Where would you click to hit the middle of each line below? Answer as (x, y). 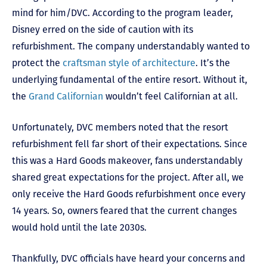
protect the (37, 63)
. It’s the (213, 63)
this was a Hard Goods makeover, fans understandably (127, 161)
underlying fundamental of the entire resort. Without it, (130, 80)
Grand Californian (66, 97)
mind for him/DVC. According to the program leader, (122, 13)
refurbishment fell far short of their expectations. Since (130, 144)
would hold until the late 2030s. (80, 228)
